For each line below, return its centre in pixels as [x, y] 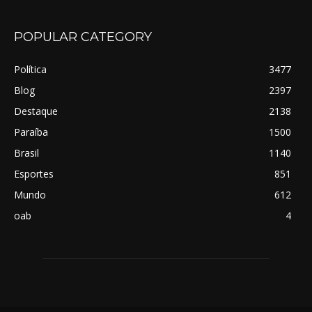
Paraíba [31, 132]
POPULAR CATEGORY [83, 37]
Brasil [26, 153]
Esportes [34, 174]
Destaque [36, 111]
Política [30, 70]
